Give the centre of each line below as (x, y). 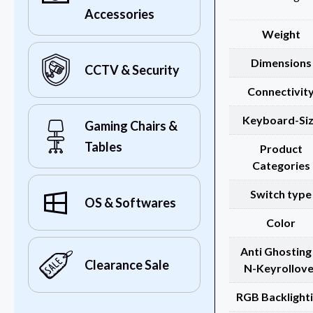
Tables (103, 147)
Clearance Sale (127, 265)
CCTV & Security (132, 70)
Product (281, 149)
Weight (281, 34)
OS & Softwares (130, 203)
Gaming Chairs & (131, 126)
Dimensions (281, 63)
